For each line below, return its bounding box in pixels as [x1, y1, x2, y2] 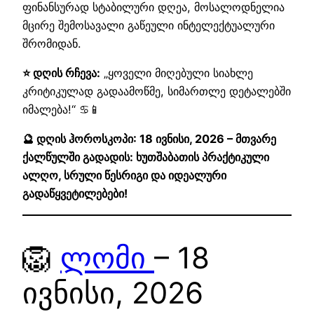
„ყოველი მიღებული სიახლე [100, 66, 253, 81]
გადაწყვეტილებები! [22, 186, 128, 201]
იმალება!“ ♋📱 [22, 102, 100, 117]
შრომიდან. [22, 36, 81, 50]
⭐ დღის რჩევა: [22, 66, 100, 81]
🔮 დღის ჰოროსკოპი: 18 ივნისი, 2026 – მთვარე [22, 132, 276, 146]
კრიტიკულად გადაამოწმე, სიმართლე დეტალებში [22, 84, 291, 99]
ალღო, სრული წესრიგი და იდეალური [22, 168, 226, 183]
